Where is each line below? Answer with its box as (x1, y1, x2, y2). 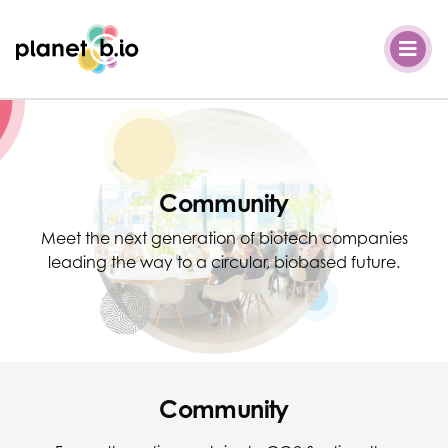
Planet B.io (15, 25, 95, 45)
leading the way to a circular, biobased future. (48, 252, 400, 272)
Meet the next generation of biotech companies (40, 228, 408, 248)
